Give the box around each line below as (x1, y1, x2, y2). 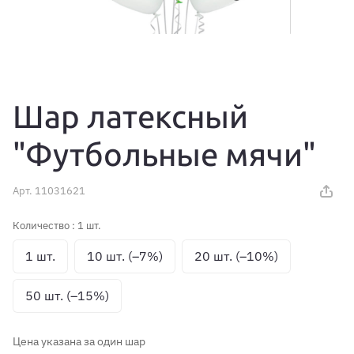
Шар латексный (13, 98, 248, 137)
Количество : (13, 219, 77, 233)
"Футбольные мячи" (13, 136, 316, 175)
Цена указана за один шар (13, 334, 145, 349)
